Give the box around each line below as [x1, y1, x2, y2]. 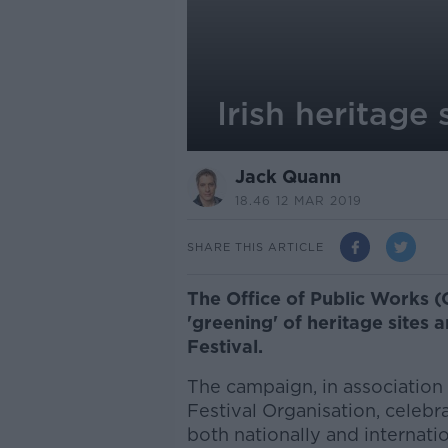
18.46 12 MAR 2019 [234, 193, 362, 208]
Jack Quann [234, 166, 341, 187]
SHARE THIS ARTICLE [186, 239, 324, 254]
